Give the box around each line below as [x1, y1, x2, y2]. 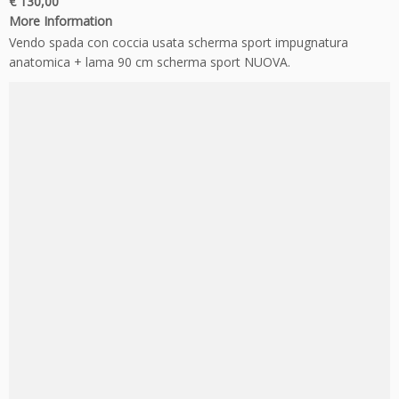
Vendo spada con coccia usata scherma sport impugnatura [9, 33, 348, 51]
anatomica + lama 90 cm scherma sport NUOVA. [9, 53, 290, 70]
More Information [9, 12, 112, 29]
